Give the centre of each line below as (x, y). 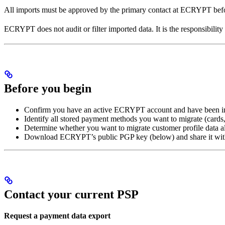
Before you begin (48, 88)
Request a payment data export (57, 215)
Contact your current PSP (71, 194)
